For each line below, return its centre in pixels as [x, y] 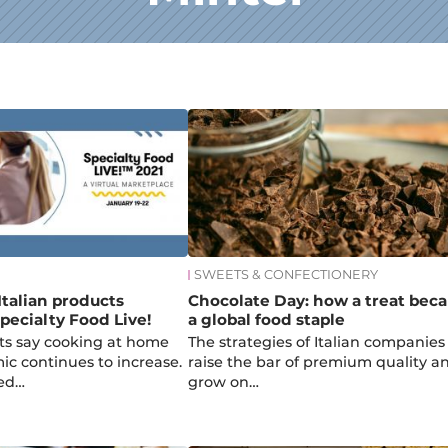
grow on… [223, 382]
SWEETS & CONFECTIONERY [285, 274]
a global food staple [266, 319]
